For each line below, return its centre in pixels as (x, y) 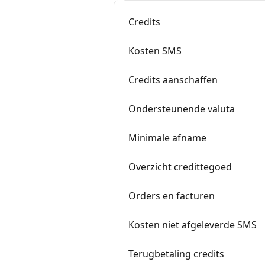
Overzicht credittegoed (180, 167)
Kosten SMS (155, 51)
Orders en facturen (172, 196)
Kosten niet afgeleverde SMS (193, 225)
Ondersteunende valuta (182, 109)
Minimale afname (167, 138)
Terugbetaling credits (176, 254)
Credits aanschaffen (173, 80)
